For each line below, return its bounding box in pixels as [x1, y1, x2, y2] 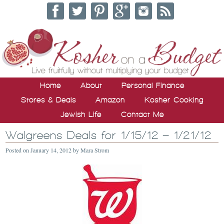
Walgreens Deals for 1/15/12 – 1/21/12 [5, 128, 212, 141]
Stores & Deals [20, 95, 76, 104]
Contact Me [120, 110, 164, 118]
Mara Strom [80, 145, 109, 154]
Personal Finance [121, 81, 184, 89]
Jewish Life [60, 110, 101, 118]
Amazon [95, 95, 125, 104]
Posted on [5, 145, 31, 154]
